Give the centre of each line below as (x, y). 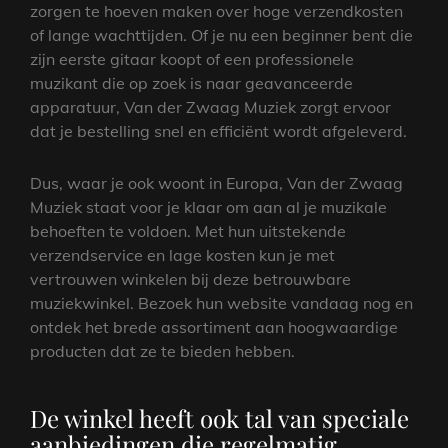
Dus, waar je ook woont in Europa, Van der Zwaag (216, 182)
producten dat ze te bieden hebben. (162, 350)
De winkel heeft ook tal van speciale (219, 417)
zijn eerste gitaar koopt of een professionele (192, 58)
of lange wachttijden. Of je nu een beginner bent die (221, 34)
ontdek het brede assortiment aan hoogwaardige (214, 326)
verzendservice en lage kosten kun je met (182, 254)
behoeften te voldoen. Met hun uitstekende (188, 230)
